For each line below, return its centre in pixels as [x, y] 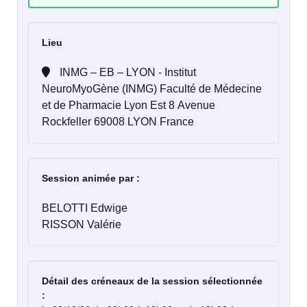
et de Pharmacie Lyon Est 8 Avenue [128, 106]
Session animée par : [91, 179]
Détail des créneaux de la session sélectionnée [152, 281]
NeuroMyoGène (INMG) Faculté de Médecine [152, 89]
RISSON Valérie [83, 225]
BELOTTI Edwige [86, 208]
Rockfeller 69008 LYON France [118, 122]
